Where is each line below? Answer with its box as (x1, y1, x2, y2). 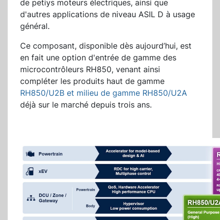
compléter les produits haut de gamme (20, 76, 165, 86)
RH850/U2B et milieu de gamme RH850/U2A (20, 88, 187, 98)
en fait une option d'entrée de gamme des (20, 53, 176, 63)
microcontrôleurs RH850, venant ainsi (20, 64, 160, 75)
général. (20, 21, 50, 31)
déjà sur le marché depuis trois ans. (20, 100, 154, 110)
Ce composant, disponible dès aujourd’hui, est (20, 41, 192, 51)
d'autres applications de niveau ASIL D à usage (20, 9, 195, 20)
